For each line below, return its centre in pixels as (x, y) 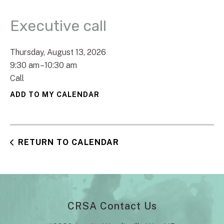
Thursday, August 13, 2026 (58, 52)
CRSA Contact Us (112, 206)
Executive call (58, 26)
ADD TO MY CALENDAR (55, 94)
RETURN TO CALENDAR (68, 142)
